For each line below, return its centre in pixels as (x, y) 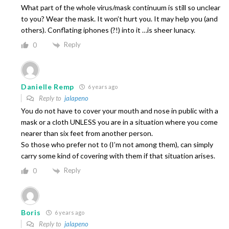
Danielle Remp (48, 86)
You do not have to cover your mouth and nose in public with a (120, 110)
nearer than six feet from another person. (87, 133)
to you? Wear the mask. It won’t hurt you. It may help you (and (119, 19)
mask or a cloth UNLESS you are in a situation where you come (119, 122)
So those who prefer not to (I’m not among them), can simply (117, 144)
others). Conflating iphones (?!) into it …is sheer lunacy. (108, 30)
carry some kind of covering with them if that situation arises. (118, 155)
